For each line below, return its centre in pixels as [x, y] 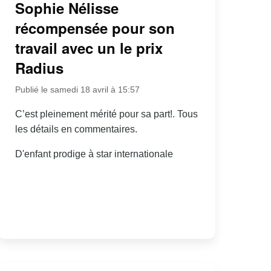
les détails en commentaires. [76, 129]
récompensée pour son [95, 28]
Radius [39, 67]
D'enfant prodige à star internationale [94, 154]
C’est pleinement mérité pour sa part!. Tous [106, 114]
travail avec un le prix [89, 47]
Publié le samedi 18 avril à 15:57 [77, 89]
